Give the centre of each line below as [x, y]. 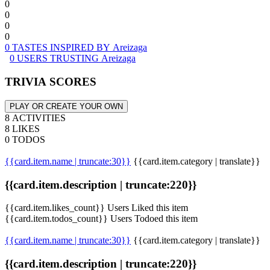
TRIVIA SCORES [51, 82]
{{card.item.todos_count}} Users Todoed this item [101, 219]
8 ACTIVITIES [35, 118]
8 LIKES [22, 128]
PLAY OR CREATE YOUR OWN [66, 106]
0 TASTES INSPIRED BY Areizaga [76, 48]
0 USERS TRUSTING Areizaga [73, 58]
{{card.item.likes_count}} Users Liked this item [96, 208]
